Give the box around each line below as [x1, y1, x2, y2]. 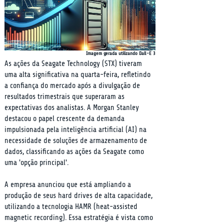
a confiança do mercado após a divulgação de [4, 81, 142, 90]
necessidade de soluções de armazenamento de [4, 136, 149, 145]
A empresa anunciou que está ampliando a [4, 180, 133, 189]
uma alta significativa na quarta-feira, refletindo [4, 70, 152, 79]
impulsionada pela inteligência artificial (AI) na [4, 125, 148, 134]
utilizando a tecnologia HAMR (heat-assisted [4, 202, 139, 211]
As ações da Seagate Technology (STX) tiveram [4, 59, 144, 68]
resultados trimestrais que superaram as [4, 92, 126, 101]
